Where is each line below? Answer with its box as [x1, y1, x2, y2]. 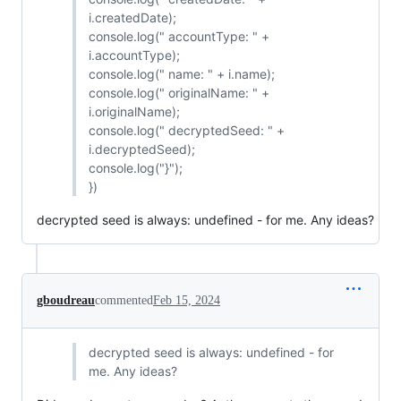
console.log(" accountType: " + [88, 28, 269, 44]
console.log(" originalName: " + [88, 84, 269, 100]
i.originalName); [88, 103, 180, 119]
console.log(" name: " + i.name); [88, 65, 275, 81]
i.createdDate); [88, 9, 176, 25]
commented [95, 293, 153, 307]
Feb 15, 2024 [153, 293, 220, 307]
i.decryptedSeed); [88, 141, 195, 157]
